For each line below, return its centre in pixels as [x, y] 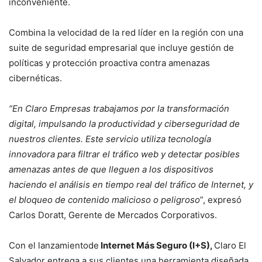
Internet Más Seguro [144, 245]
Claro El [230, 245]
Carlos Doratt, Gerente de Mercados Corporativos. [113, 215]
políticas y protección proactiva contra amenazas [109, 63]
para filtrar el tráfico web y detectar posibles [149, 154]
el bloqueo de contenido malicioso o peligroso [104, 199]
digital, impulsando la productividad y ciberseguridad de [124, 123]
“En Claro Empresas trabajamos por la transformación [119, 108]
